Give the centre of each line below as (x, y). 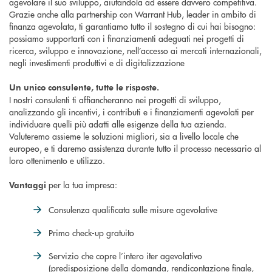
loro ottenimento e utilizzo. (57, 161)
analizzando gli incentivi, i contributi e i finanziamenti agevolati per (131, 112)
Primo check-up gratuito (91, 233)
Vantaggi (28, 185)
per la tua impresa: (82, 185)
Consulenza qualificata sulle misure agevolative (133, 210)
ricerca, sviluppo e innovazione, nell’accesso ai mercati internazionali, (135, 51)
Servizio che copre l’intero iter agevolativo (125, 256)
